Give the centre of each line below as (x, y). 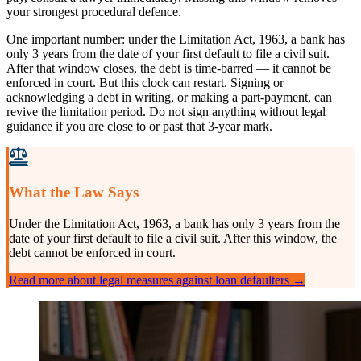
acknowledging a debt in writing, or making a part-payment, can (169, 97)
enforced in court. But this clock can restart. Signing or (145, 82)
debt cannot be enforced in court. (92, 253)
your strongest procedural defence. (94, 11)
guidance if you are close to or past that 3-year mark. (139, 126)
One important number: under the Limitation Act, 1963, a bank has (176, 39)
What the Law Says (74, 193)
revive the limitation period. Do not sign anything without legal (166, 111)
